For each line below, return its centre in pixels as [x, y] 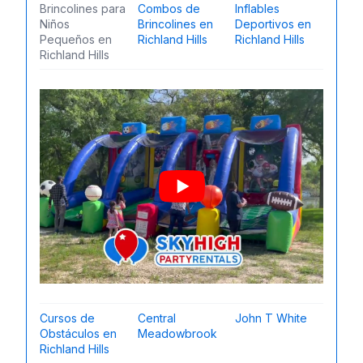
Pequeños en [76, 39]
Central [156, 318]
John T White [271, 318]
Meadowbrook [177, 333]
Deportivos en [273, 23]
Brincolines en [175, 23]
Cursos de [67, 318]
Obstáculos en [78, 333]
